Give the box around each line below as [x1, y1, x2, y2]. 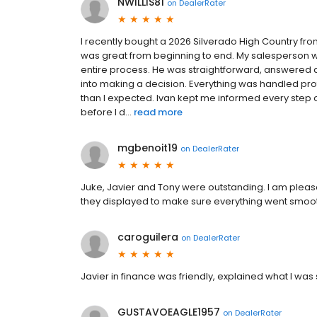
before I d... [81, 105, 132, 120]
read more [134, 105, 183, 120]
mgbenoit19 [117, 141, 178, 156]
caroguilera [117, 230, 178, 245]
